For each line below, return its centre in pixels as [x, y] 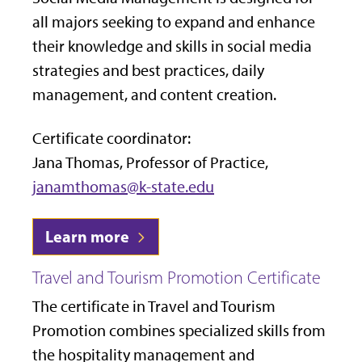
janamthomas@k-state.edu [123, 187]
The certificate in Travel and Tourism [154, 307]
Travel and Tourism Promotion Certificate [177, 278]
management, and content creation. [154, 95]
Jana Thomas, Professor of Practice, [150, 163]
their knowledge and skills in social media [172, 46]
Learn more [89, 237]
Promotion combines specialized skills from [179, 331]
